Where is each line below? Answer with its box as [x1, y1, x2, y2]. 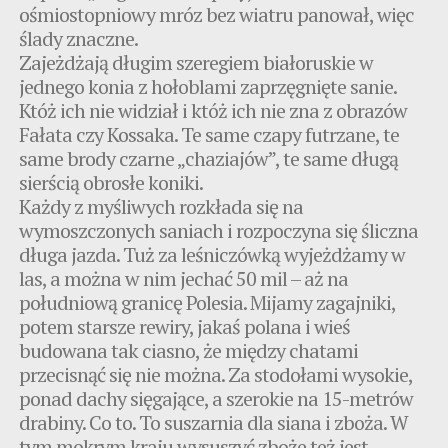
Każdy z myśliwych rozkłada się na [19, 192, 304, 220]
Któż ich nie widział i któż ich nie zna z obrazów [19, 96, 408, 124]
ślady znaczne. [19, 24, 139, 52]
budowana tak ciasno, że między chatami [19, 336, 359, 364]
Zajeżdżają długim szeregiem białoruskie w [19, 48, 374, 76]
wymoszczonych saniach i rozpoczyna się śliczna [19, 216, 419, 244]
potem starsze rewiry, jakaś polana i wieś [19, 312, 351, 340]
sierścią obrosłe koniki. [19, 168, 204, 196]
